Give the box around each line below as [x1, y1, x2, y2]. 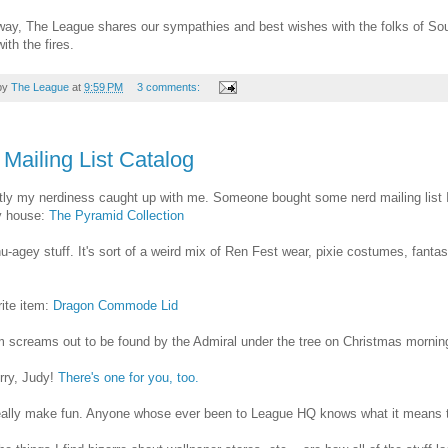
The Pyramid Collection [49, 207, 184, 223]
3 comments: [136, 80, 203, 93]
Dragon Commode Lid [53, 297, 178, 313]
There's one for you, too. [58, 369, 199, 385]
